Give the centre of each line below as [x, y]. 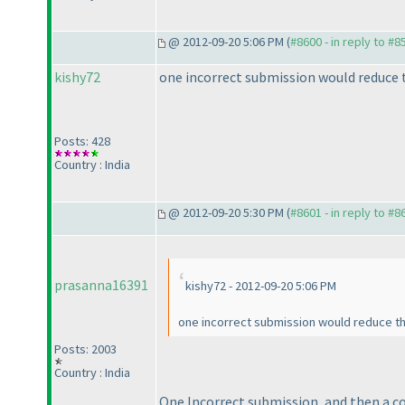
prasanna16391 [101, 285]
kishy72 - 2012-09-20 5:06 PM [261, 286]
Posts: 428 [82, 141]
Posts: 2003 [85, 349]
